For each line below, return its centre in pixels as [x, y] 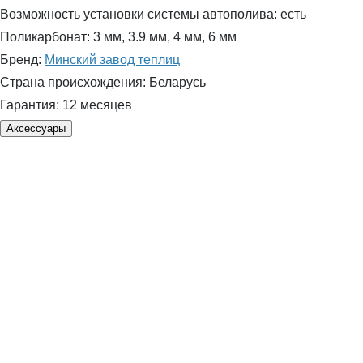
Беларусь [177, 83]
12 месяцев [97, 105]
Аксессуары [36, 129]
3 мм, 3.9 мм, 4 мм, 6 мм [165, 37]
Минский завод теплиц [112, 60]
